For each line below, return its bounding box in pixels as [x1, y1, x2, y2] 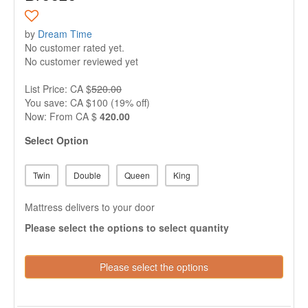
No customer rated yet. [25, 41, 124, 54]
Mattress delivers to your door [25, 200, 155, 214]
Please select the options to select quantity [25, 221, 229, 234]
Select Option [25, 133, 89, 147]
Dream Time [38, 27, 92, 41]
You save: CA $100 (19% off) [25, 96, 150, 109]
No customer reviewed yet [25, 54, 138, 68]
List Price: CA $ [25, 82, 91, 96]
